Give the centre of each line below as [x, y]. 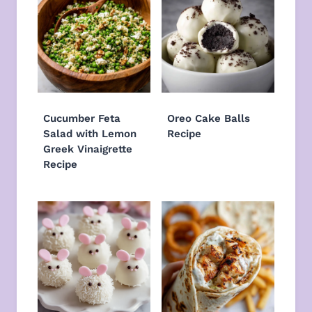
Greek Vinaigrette [88, 149]
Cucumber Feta [82, 118]
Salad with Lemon [90, 133]
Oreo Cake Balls [209, 118]
